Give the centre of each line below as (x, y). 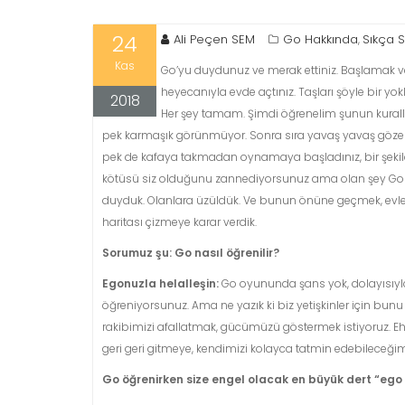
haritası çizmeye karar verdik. (179, 222)
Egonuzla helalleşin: (160, 283)
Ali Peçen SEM (214, 39)
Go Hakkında (320, 39)
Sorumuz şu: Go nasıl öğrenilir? (191, 253)
